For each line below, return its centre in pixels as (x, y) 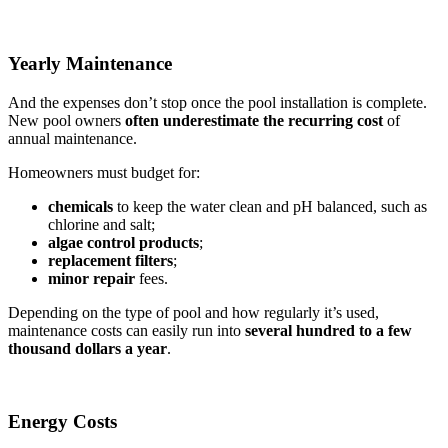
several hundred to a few (328, 330)
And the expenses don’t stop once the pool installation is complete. (217, 102)
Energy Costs (62, 421)
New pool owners (66, 120)
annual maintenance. (72, 138)
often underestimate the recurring (239, 120)
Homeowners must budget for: (104, 172)
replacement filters (110, 260)
